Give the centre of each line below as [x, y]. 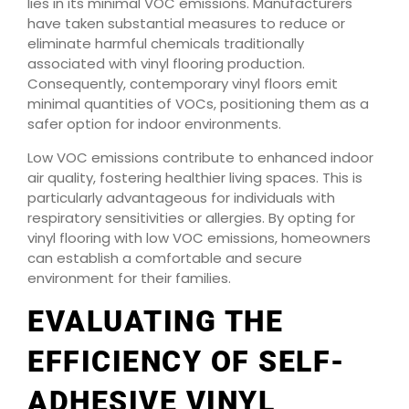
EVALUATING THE [155, 321]
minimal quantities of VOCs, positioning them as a [198, 104]
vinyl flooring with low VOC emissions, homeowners [199, 237]
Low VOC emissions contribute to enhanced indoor [200, 157]
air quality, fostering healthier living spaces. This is [195, 177]
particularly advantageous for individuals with [181, 197]
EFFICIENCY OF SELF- [186, 361]
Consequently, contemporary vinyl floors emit [183, 84]
